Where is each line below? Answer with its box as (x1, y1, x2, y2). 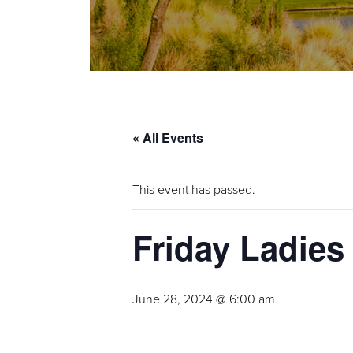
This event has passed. (132, 180, 255, 198)
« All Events (132, 128, 203, 147)
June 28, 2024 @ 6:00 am (132, 290, 275, 307)
